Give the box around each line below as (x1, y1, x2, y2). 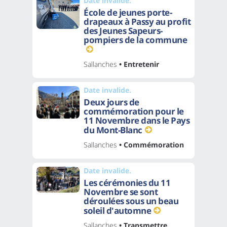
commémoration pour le (84, 105, 184, 117)
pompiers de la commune (84, 33, 187, 46)
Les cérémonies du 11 (84, 176, 170, 188)
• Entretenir (117, 59, 159, 69)
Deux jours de (84, 96, 139, 108)
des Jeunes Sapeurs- (84, 24, 163, 36)
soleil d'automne (84, 204, 151, 216)
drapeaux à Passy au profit (84, 15, 191, 27)
